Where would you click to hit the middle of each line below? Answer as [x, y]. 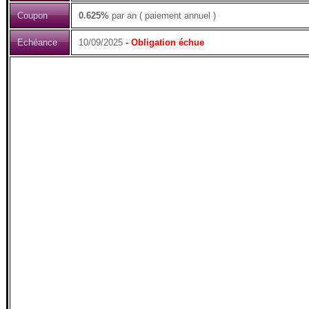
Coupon [32, 16]
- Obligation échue [163, 42]
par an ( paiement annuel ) [162, 16]
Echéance [37, 42]
